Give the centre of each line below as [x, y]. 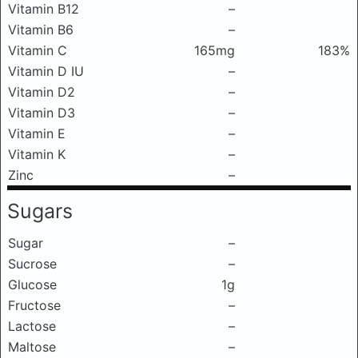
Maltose [32, 347]
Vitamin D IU [46, 71]
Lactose [32, 326]
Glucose [32, 284]
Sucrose [32, 264]
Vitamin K [37, 154]
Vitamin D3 [42, 113]
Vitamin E [37, 133]
